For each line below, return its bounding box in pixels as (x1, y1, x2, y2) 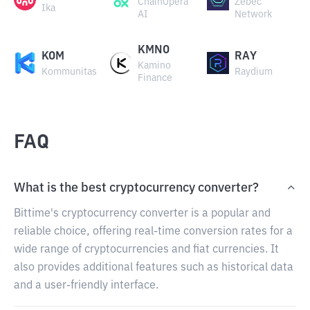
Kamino (138, 61, 172, 71)
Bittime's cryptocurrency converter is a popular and (14, 208, 271, 219)
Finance (138, 73, 173, 83)
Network (234, 10, 272, 19)
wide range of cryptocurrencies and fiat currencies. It (14, 244, 279, 255)
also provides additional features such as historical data (14, 262, 293, 273)
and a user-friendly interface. (14, 280, 158, 291)
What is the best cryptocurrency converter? (14, 182, 259, 194)
